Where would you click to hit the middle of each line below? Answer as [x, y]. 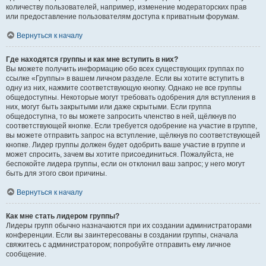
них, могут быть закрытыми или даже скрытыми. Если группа [109, 107]
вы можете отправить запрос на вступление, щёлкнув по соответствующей [133, 135]
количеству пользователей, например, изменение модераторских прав [126, 7]
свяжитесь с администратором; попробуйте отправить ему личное [118, 245]
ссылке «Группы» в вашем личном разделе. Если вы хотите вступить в [125, 78]
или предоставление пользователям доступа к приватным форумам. [123, 17]
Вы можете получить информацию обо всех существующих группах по [125, 69]
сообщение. [26, 254]
